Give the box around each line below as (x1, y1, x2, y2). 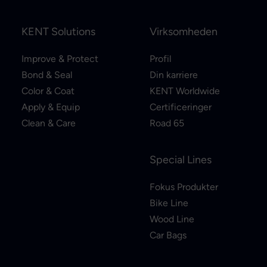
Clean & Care (21, 117, 76, 129)
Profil (150, 53, 171, 64)
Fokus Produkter (150, 181, 218, 193)
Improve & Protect (21, 53, 98, 64)
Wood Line (150, 213, 194, 225)
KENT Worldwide (150, 85, 220, 97)
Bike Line (150, 197, 188, 209)
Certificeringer (150, 101, 212, 113)
